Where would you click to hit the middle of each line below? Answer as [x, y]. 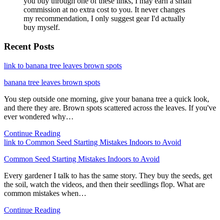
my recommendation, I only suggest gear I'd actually [104, 19]
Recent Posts [29, 47]
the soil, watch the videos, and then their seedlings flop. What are [104, 184]
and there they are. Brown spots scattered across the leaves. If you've [110, 108]
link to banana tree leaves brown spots [63, 65]
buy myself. [42, 27]
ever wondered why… [39, 116]
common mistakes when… [45, 193]
